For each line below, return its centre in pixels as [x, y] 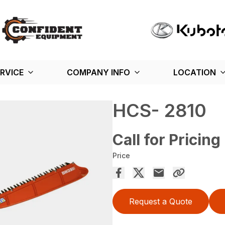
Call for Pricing [166, 139]
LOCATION [194, 72]
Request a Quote [161, 201]
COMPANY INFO [98, 72]
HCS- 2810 [159, 110]
